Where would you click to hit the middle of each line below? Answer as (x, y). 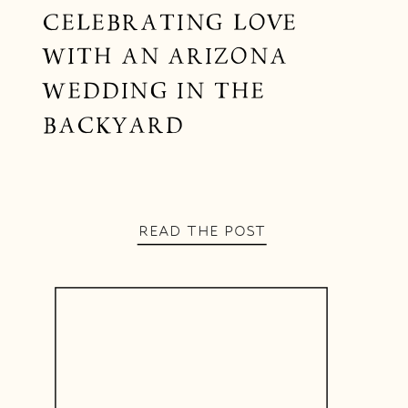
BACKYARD (113, 126)
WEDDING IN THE (154, 92)
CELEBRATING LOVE (170, 22)
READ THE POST (202, 231)
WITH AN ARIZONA (165, 57)
